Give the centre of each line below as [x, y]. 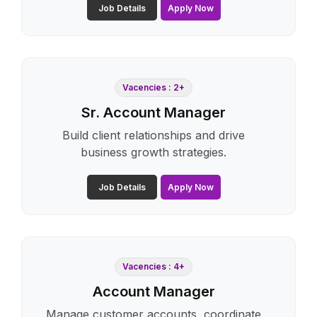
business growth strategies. [154, 152]
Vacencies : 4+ [154, 266]
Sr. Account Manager [154, 112]
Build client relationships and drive [154, 135]
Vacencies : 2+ [154, 87]
